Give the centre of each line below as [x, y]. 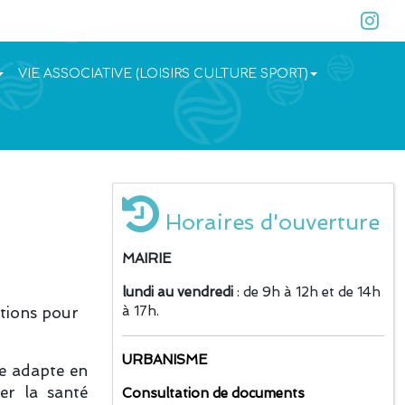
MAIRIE [146, 259]
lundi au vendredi [178, 292]
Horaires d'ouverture [269, 222]
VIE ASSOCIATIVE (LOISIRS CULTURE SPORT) [163, 73]
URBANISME [165, 360]
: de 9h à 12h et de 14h [307, 292]
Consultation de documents [213, 393]
